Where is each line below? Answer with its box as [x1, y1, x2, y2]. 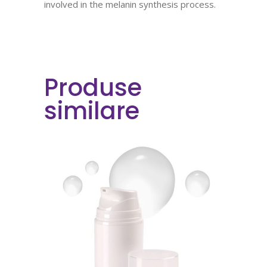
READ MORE [117, 231, 164, 243]
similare [44, 94, 139, 128]
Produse [44, 71, 142, 104]
